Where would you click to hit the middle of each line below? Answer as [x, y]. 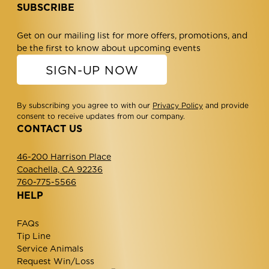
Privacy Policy [178, 105]
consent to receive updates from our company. [101, 116]
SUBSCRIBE [46, 7]
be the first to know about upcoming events [109, 48]
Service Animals [50, 248]
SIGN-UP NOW [92, 70]
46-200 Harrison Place [64, 156]
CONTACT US [50, 128]
